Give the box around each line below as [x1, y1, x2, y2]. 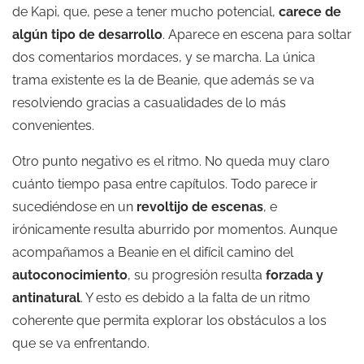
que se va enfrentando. [12, 335, 149, 351]
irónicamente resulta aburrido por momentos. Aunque [12, 221, 337, 237]
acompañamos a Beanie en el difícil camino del [12, 244, 293, 260]
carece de [279, 3, 341, 19]
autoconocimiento [12, 266, 128, 283]
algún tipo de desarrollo [12, 26, 162, 42]
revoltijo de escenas [136, 198, 263, 214]
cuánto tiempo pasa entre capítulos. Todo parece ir [12, 175, 318, 192]
